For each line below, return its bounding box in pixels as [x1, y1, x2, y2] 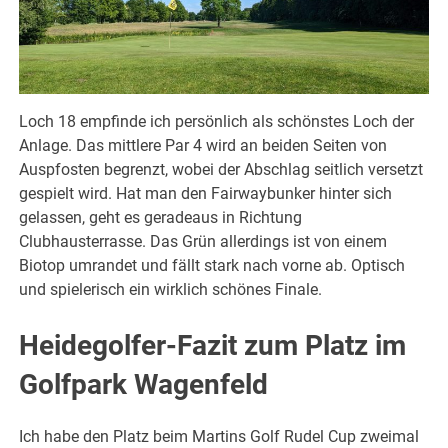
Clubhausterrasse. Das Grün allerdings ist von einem [19, 231, 388, 251]
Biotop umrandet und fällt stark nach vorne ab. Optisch [19, 255, 406, 275]
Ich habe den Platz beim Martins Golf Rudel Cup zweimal [19, 426, 420, 446]
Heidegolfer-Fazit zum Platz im [19, 328, 407, 362]
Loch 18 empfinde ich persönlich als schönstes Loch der [19, 111, 415, 131]
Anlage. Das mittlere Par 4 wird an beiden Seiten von [19, 135, 388, 155]
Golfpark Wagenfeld [19, 367, 269, 401]
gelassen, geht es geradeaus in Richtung [19, 207, 303, 227]
